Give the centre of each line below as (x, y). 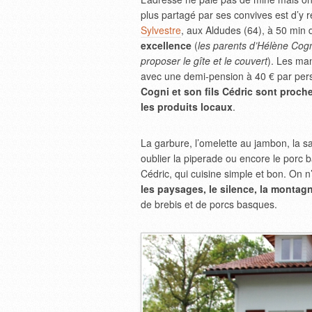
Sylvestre (161, 30)
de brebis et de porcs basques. (209, 204)
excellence (166, 45)
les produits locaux (187, 107)
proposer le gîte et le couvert (204, 61)
